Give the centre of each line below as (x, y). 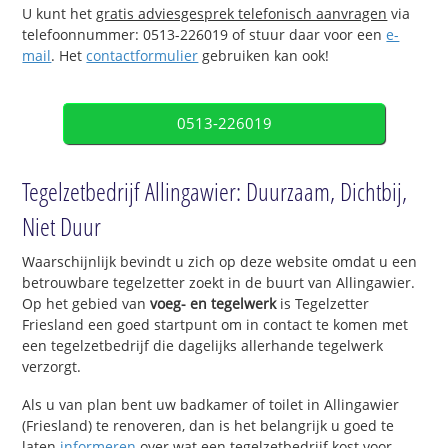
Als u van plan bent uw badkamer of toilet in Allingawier (211, 404)
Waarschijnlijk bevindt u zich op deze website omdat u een (220, 261)
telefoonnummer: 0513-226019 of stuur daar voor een (204, 34)
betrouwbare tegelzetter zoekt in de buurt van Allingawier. (219, 282)
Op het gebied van (84, 303)
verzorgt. (52, 366)
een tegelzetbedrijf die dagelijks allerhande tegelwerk (203, 345)
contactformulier (142, 55)
